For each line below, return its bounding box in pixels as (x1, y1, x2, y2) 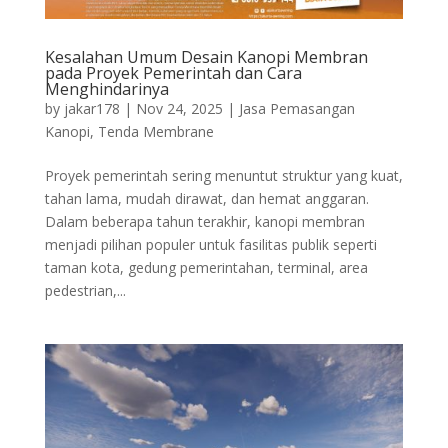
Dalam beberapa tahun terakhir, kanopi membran (44, 211, 365, 231)
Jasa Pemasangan (238, 98, 355, 118)
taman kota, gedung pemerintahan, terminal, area (44, 257, 368, 277)
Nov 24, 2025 (135, 98, 223, 118)
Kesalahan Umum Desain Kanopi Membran (44, 45, 368, 68)
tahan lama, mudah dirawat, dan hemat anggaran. (44, 188, 369, 208)
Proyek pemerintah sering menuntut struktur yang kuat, (44, 165, 403, 185)
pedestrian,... (44, 280, 126, 300)
